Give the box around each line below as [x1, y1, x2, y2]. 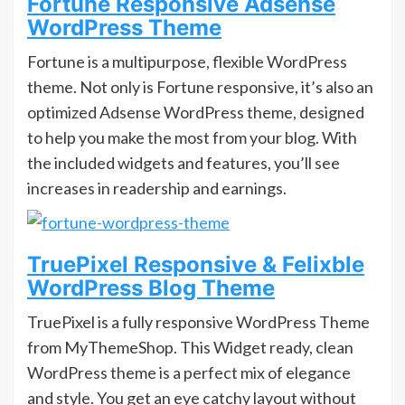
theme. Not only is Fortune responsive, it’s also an [27, 77, 373, 98]
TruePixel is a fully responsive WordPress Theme [27, 312, 370, 333]
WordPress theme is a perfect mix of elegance [27, 363, 351, 383]
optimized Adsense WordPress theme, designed [27, 102, 364, 123]
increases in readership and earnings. [27, 178, 287, 199]
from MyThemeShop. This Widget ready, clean [27, 337, 353, 358]
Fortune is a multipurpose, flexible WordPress [27, 52, 347, 72]
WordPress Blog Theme [27, 275, 275, 302]
